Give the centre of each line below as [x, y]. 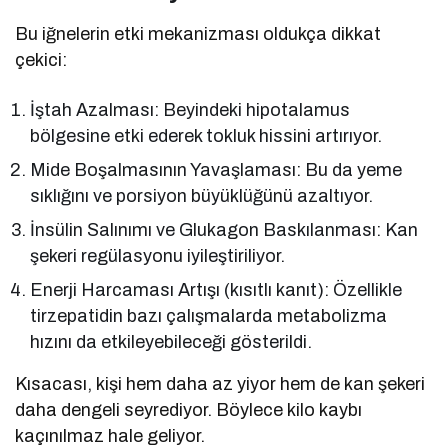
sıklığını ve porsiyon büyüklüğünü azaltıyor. [202, 195]
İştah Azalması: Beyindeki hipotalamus [190, 109]
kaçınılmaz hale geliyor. [110, 435]
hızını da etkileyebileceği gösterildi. [171, 341]
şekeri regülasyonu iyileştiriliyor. [158, 255]
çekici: [41, 59]
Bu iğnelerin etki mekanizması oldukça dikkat [198, 33]
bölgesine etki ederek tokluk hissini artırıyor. [206, 135]
